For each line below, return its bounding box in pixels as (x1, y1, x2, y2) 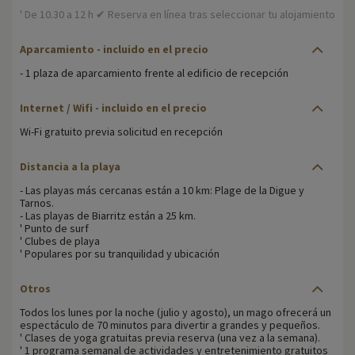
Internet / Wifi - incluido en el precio (20, 101, 207, 116)
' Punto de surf (20, 221, 89, 236)
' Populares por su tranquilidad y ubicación (20, 246, 219, 261)
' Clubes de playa (20, 234, 100, 249)
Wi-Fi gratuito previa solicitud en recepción (20, 124, 223, 139)
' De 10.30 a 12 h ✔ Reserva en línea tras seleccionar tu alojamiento (20, 7, 335, 22)
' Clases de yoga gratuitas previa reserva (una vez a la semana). (20, 330, 320, 345)
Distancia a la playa (20, 159, 120, 174)
